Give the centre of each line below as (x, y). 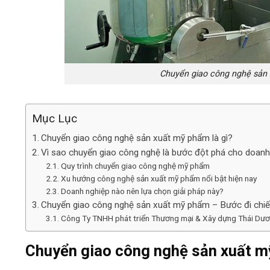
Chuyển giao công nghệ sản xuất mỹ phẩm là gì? (137, 138)
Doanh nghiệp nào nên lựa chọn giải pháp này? (142, 191)
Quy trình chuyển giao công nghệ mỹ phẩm (135, 165)
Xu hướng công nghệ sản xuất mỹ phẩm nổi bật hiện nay (159, 178)
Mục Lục (55, 118)
